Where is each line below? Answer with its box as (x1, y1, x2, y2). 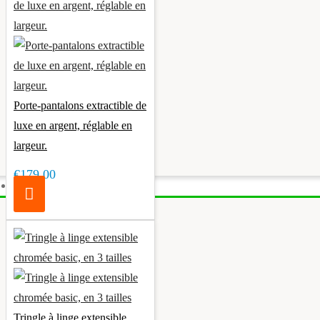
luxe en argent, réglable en (14, 119, 132, 131)
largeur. (14, 139, 47, 151)
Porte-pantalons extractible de (14, 99, 146, 111)
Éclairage (16, 179, 59, 191)
